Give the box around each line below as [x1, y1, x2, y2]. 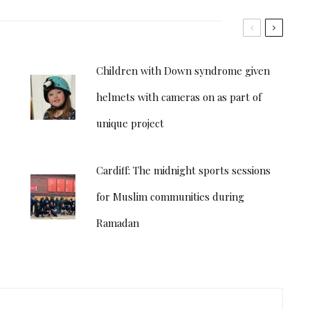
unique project [96, 116, 164, 130]
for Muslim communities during [96, 190, 244, 203]
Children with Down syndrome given [96, 64, 270, 77]
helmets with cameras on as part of [96, 90, 262, 104]
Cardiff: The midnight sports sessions [96, 163, 271, 177]
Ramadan [96, 216, 139, 230]
